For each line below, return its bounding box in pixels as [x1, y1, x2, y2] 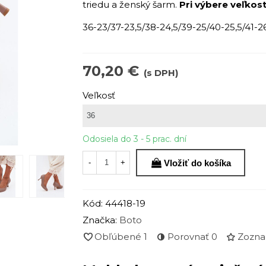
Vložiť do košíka [164, 157, 231, 168]
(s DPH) [144, 67, 178, 78]
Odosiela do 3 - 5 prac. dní [83, 134, 186, 144]
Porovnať [167, 230, 209, 242]
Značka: [83, 214, 117, 226]
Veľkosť [83, 90, 115, 101]
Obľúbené [94, 230, 141, 242]
